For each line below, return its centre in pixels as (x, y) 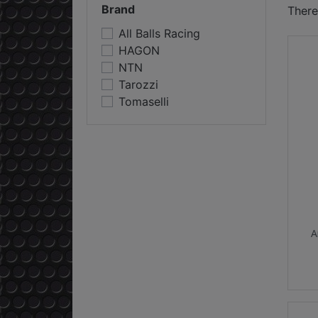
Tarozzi (138, 85)
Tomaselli (144, 102)
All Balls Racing (159, 34)
